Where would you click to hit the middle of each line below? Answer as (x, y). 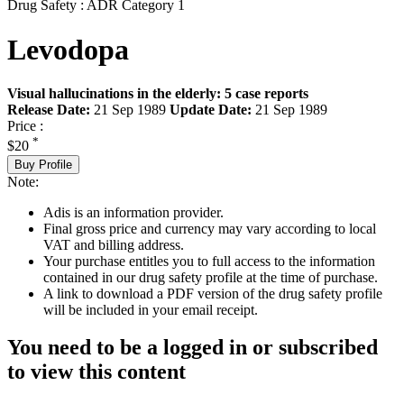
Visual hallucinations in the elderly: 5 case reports (158, 94)
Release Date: (49, 110)
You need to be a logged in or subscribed (193, 348)
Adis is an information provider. (133, 212)
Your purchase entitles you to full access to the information (209, 261)
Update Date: (211, 110)
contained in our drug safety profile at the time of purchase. (211, 277)
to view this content (96, 372)
